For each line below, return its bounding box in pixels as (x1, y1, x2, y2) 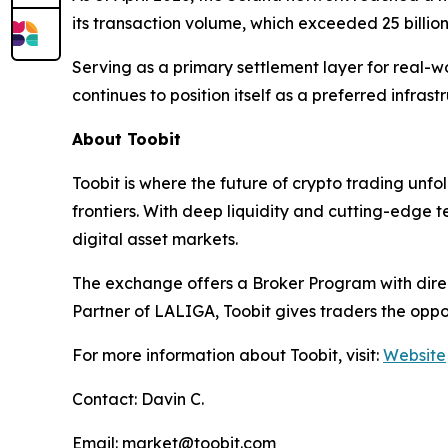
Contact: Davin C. (72, 389, 204, 409)
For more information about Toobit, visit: (72, 345, 383, 365)
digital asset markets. (72, 229, 238, 249)
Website (383, 345, 446, 365)
